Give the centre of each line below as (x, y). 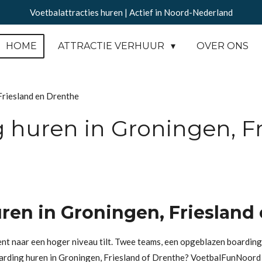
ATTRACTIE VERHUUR (113, 46)
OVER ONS (222, 46)
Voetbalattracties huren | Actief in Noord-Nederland (131, 12)
